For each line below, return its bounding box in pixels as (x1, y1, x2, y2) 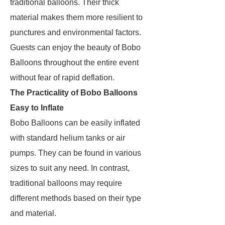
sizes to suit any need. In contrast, (10, 164, 130, 172)
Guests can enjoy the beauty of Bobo (10, 43, 141, 52)
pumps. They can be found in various (10, 149, 141, 157)
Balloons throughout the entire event (10, 58, 139, 67)
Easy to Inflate (10, 103, 64, 112)
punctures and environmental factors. (10, 28, 141, 37)
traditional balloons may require (10, 179, 122, 187)
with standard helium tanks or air (10, 134, 125, 142)
